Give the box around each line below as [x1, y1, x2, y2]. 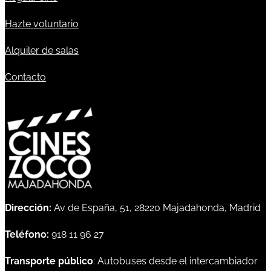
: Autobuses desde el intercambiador [93, 255, 258, 267]
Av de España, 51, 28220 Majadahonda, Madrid [51, 202, 263, 214]
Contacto [5, 71, 46, 83]
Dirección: [5, 202, 51, 214]
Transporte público [5, 255, 93, 267]
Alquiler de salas [5, 45, 79, 57]
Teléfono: [5, 229, 49, 241]
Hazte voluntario [5, 18, 79, 30]
